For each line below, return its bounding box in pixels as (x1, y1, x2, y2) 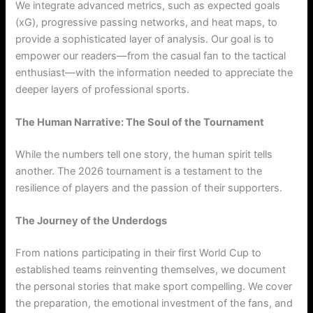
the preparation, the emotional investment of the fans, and (15, 297, 293, 310)
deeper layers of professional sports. (15, 82, 190, 96)
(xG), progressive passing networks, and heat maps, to (15, 15, 278, 29)
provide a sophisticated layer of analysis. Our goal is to (15, 32, 275, 45)
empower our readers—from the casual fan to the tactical (15, 49, 286, 62)
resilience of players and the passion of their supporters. (15, 181, 283, 194)
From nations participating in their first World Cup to (15, 247, 262, 260)
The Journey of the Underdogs (15, 214, 168, 228)
